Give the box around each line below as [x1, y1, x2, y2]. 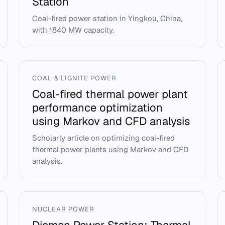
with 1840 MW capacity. [32, 25, 114, 35]
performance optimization [32, 100, 163, 115]
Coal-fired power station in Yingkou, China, [32, 14, 182, 23]
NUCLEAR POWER [32, 205, 95, 213]
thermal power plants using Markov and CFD [32, 145, 188, 154]
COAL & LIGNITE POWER [32, 74, 117, 82]
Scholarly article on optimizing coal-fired [32, 133, 175, 143]
